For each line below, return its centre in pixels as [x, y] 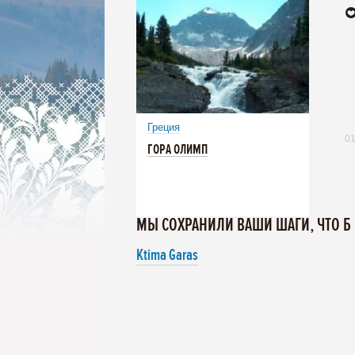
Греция [164, 128]
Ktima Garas [167, 255]
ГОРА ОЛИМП [177, 150]
